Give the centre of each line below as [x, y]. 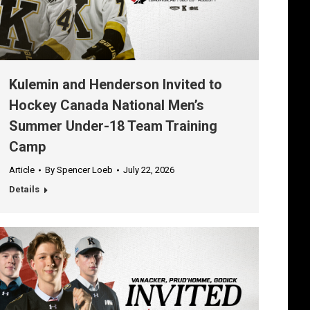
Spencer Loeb [85, 170]
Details [24, 190]
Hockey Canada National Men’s [107, 106]
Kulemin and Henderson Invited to [116, 85]
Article [22, 170]
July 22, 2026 [149, 170]
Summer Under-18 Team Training [113, 126]
